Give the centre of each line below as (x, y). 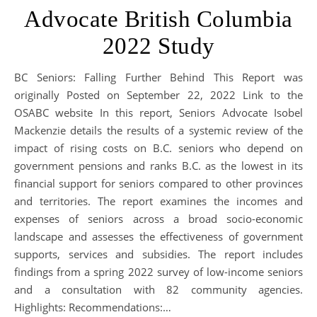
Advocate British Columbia (158, 19)
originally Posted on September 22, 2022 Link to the (158, 94)
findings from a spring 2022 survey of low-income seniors (158, 271)
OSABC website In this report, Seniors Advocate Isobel (158, 112)
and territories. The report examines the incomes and (158, 201)
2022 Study (158, 46)
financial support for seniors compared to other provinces (158, 183)
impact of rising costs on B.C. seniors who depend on (158, 148)
